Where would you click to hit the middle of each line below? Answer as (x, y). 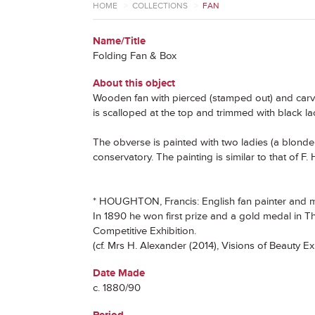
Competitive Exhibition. (144, 231)
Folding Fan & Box (135, 56)
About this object (134, 83)
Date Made (119, 273)
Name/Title (119, 41)
